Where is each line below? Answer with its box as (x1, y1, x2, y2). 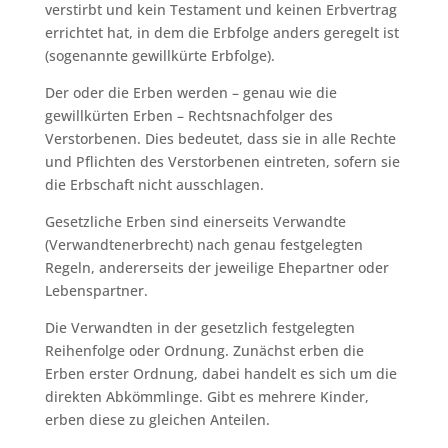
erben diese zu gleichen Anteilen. (44, 409, 270, 429)
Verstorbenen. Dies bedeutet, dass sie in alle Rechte (44, 128, 396, 148)
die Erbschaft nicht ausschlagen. (44, 174, 264, 194)
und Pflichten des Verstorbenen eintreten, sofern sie (44, 151, 400, 171)
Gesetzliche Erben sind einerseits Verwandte (44, 211, 346, 231)
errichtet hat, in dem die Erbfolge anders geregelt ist (44, 22, 399, 42)
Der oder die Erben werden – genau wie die (44, 82, 337, 102)
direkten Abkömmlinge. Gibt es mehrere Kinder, (44, 386, 369, 406)
